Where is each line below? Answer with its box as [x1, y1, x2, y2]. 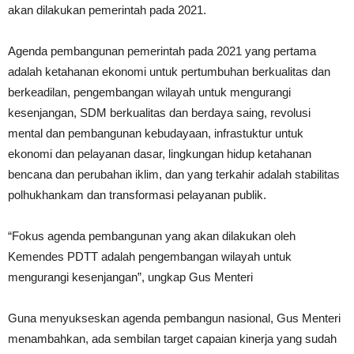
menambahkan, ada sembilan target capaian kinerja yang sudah [8, 332, 337, 346]
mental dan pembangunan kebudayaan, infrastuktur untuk [8, 126, 303, 141]
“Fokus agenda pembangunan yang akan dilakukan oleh [8, 229, 296, 243]
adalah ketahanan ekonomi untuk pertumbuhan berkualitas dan [8, 65, 330, 79]
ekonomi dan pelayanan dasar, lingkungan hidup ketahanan [8, 147, 311, 161]
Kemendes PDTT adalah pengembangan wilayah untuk [8, 250, 292, 264]
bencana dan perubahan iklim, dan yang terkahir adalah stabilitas [8, 168, 340, 182]
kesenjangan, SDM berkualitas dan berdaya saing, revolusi [8, 106, 311, 120]
